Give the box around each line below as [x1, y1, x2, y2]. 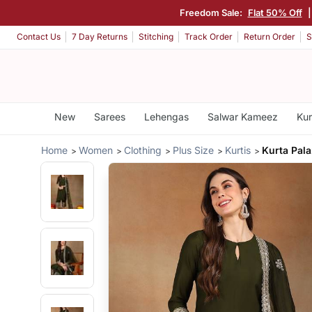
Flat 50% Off [247, 6, 301, 18]
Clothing [124, 143, 162, 156]
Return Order [244, 31, 295, 42]
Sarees [93, 111, 125, 123]
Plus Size [173, 143, 214, 156]
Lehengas [143, 111, 189, 123]
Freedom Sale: [178, 6, 243, 18]
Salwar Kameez [207, 111, 278, 123]
